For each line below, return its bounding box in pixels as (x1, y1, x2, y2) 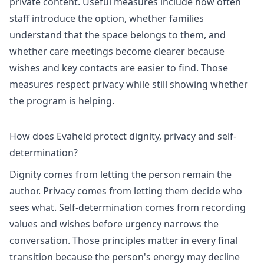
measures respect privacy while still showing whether (9, 77, 248, 91)
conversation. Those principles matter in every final (9, 234, 237, 247)
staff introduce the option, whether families (9, 11, 204, 25)
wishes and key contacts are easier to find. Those (9, 61, 228, 74)
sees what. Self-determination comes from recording (9, 201, 246, 214)
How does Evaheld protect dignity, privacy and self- (9, 129, 236, 143)
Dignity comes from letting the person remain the (9, 168, 232, 181)
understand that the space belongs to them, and (9, 28, 226, 41)
